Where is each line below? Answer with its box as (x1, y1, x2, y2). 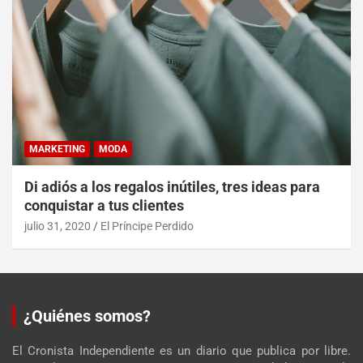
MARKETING (29, 143, 85, 155)
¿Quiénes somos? (23, 305, 151, 326)
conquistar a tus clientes (24, 196, 184, 214)
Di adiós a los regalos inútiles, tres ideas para (24, 177, 320, 195)
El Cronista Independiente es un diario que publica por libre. (12, 343, 351, 358)
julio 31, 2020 (24, 219, 91, 233)
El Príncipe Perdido (100, 219, 194, 233)
